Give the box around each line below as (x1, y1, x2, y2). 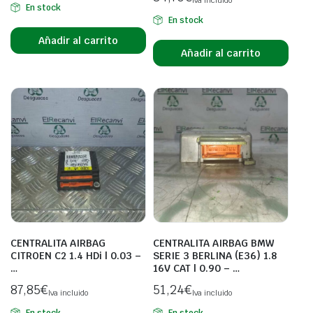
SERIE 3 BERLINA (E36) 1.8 (153, 249, 277, 263)
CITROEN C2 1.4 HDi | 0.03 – (10, 249, 141, 263)
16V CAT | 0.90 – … (153, 262, 240, 275)
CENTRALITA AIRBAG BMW (153, 237, 274, 250)
